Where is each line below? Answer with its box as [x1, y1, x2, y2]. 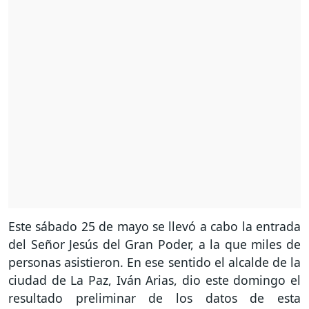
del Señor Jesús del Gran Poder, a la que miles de [8, 236, 301, 253]
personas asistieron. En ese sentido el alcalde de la [8, 254, 301, 271]
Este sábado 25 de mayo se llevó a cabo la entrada [8, 218, 301, 235]
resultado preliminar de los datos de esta [8, 290, 301, 307]
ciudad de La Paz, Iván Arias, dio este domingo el [8, 272, 301, 289]
